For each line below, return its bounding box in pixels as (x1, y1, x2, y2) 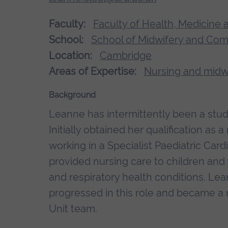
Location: (49, 49, 92, 62)
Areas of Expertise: (49, 65, 136, 77)
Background (49, 90, 96, 100)
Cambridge (99, 49, 152, 62)
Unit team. (49, 203, 97, 215)
